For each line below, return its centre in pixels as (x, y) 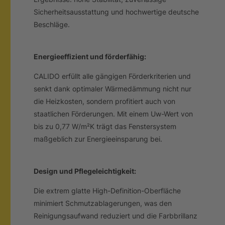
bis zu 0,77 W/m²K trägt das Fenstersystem (105, 127)
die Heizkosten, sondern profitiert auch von (105, 101)
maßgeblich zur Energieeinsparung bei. (98, 139)
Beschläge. (52, 25)
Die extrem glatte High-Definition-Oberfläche (107, 191)
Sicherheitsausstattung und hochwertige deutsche (117, 12)
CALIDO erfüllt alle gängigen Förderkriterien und (113, 76)
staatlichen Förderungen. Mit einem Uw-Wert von (114, 114)
